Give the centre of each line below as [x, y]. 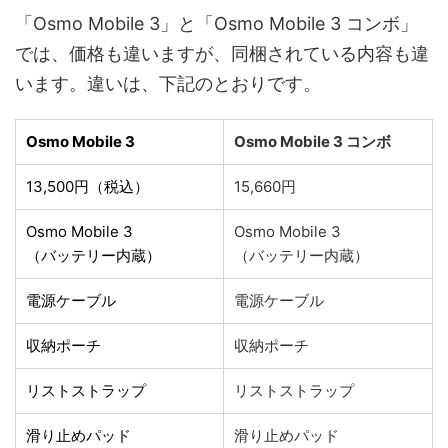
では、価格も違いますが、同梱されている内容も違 [222, 53]
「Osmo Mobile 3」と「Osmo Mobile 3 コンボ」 [216, 23]
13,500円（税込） [87, 186]
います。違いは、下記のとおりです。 [168, 83]
